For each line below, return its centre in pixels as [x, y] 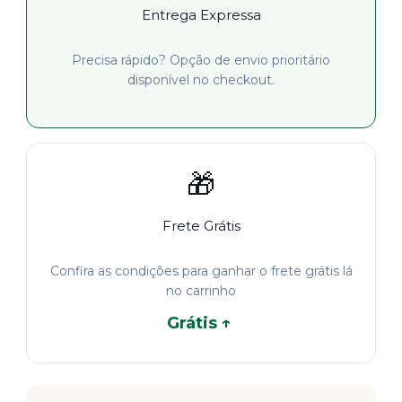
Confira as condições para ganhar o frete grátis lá [201, 271]
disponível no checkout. [201, 80]
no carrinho [201, 291]
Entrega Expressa [201, 15]
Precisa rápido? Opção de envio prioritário [201, 61]
